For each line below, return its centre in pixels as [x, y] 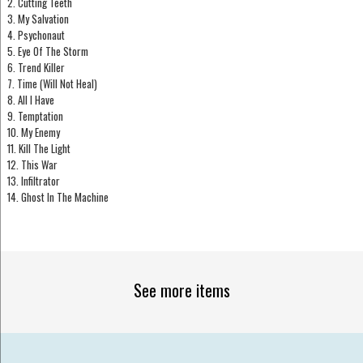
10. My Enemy [33, 132]
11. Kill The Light [38, 149]
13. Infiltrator [33, 181]
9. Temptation [35, 116]
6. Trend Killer [36, 68]
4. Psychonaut [36, 35]
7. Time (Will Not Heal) [52, 84]
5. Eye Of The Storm [47, 51]
